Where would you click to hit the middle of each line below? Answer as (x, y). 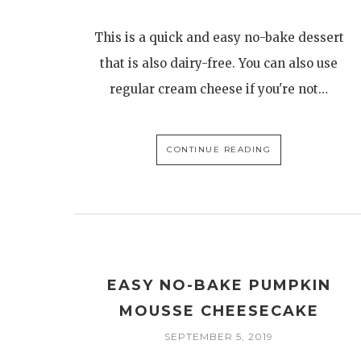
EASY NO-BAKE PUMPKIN (219, 286)
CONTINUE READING (219, 150)
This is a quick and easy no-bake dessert (219, 38)
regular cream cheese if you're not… (219, 89)
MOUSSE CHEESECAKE (219, 311)
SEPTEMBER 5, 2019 (219, 337)
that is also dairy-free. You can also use (219, 64)
